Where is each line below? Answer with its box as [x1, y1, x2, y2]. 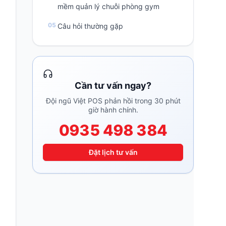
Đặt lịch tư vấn [88, 148, 138, 156]
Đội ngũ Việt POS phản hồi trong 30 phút [45, 96, 181, 105]
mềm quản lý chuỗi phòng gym [58, 2, 160, 11]
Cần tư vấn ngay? [75, 80, 151, 91]
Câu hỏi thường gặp [58, 22, 124, 30]
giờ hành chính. [88, 105, 138, 114]
